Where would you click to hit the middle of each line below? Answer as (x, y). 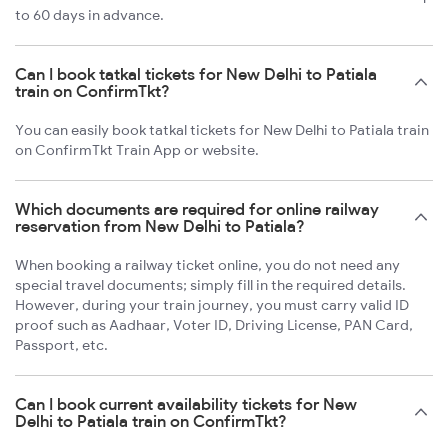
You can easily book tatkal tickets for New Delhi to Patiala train (222, 130)
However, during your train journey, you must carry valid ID (212, 305)
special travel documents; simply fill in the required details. (210, 285)
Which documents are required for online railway (197, 209)
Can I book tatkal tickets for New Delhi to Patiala (196, 74)
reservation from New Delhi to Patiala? (160, 226)
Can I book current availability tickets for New (186, 404)
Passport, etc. (61, 345)
